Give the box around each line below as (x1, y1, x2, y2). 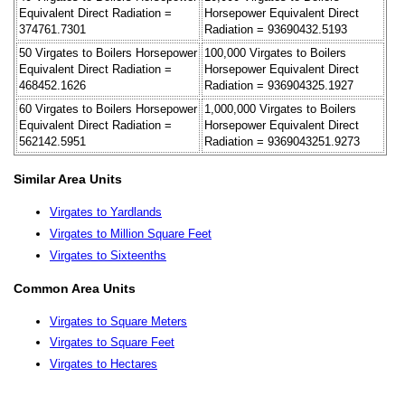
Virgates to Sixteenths (50, 248, 166, 262)
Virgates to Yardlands (50, 205, 162, 220)
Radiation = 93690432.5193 (204, 22, 347, 36)
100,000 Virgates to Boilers (204, 45, 346, 60)
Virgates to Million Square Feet (50, 226, 212, 240)
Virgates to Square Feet (50, 335, 174, 350)
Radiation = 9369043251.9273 (204, 134, 360, 148)
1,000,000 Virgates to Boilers (204, 101, 356, 116)
